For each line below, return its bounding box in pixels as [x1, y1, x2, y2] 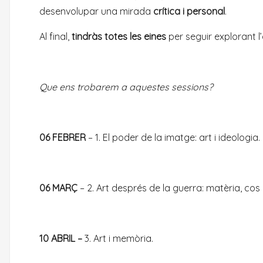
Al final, [39, 31, 72, 42]
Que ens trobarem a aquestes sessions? [39, 81, 213, 93]
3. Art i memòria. [85, 232, 153, 244]
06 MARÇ [39, 182, 77, 194]
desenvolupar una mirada [39, 5, 153, 17]
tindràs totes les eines [72, 31, 166, 42]
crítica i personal [153, 5, 225, 17]
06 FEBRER [39, 131, 88, 143]
